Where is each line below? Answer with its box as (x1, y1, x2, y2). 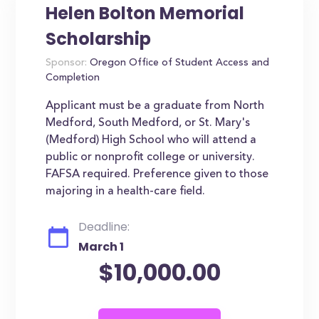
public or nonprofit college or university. (46, 152, 256, 163)
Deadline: (78, 219, 130, 235)
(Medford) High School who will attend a (46, 135, 257, 146)
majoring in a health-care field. (46, 186, 206, 197)
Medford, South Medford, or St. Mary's (46, 117, 251, 129)
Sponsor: (46, 58, 88, 68)
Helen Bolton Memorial (46, 1, 245, 25)
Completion (46, 73, 100, 83)
